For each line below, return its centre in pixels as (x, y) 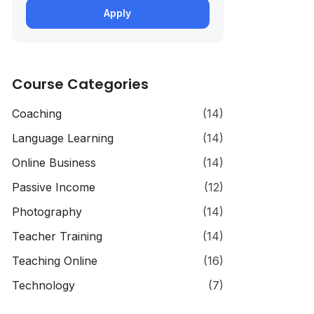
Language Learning (62, 138)
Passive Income (53, 187)
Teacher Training (57, 236)
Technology (43, 285)
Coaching (36, 114)
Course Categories (80, 84)
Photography (47, 212)
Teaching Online (54, 261)
